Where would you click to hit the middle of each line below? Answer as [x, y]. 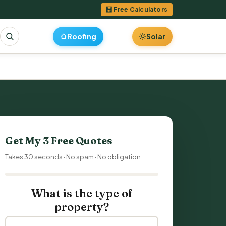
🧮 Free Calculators [137, 9]
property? [82, 207]
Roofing [81, 36]
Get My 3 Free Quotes [59, 140]
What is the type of [82, 193]
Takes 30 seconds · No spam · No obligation [73, 157]
